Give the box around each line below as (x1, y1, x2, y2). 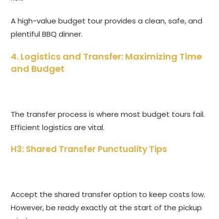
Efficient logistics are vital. (11, 122, 105, 133)
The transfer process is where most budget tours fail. (11, 109, 205, 120)
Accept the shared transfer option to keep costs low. (11, 189, 206, 200)
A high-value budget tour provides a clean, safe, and (11, 16, 203, 26)
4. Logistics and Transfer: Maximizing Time (11, 50, 202, 63)
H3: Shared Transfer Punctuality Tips (11, 143, 168, 155)
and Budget (11, 63, 65, 75)
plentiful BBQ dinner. (11, 29, 83, 40)
